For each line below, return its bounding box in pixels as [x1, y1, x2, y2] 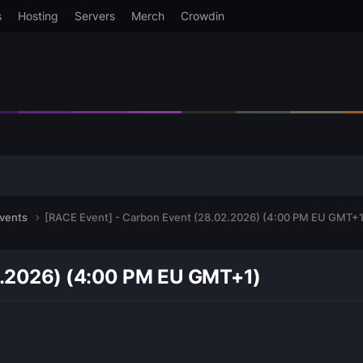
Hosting [17, 9, 58, 23]
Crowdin [180, 9, 224, 23]
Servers [74, 9, 115, 23]
